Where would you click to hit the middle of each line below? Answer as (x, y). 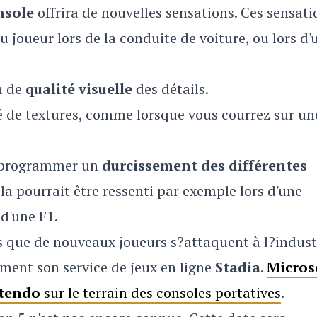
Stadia (238, 267)
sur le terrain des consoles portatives (161, 293)
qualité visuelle (79, 89)
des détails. (171, 89)
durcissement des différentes (204, 165)
